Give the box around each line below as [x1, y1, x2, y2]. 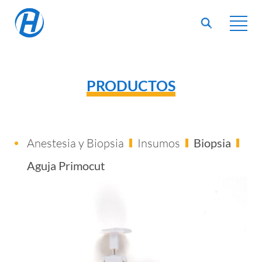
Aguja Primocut [27, 158, 105, 173]
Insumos [137, 136, 180, 150]
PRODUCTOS [87, 77, 175, 94]
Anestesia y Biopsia [27, 136, 124, 150]
